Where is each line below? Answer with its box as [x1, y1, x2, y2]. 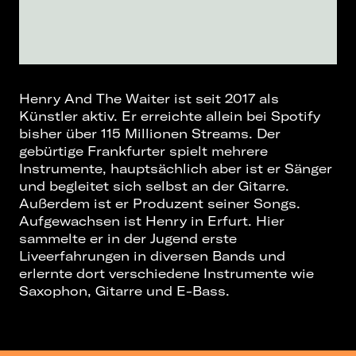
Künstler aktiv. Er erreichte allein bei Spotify [19, 108, 320, 125]
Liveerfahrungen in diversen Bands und [19, 248, 285, 265]
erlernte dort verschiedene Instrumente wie [19, 265, 314, 282]
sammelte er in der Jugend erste [19, 230, 237, 247]
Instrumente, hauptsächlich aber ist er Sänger [19, 161, 332, 177]
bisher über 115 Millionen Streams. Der [19, 126, 281, 142]
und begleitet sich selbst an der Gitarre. [19, 178, 289, 195]
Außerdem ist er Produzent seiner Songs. [19, 195, 300, 212]
